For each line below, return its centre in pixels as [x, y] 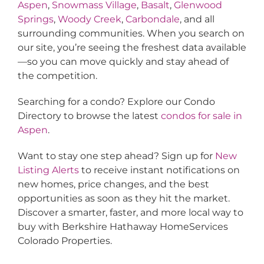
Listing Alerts [48, 170]
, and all [197, 19]
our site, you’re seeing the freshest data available [132, 48]
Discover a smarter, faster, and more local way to [130, 213]
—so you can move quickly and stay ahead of [123, 62]
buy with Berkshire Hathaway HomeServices [123, 227]
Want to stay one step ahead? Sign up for [116, 156]
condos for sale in [201, 116]
